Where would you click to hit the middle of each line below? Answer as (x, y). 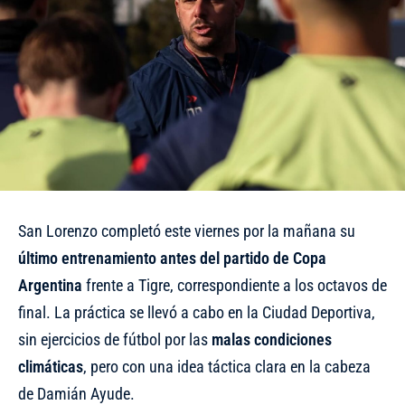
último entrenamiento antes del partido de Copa (172, 259)
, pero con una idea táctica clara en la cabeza (227, 367)
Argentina (50, 286)
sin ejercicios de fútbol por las (115, 340)
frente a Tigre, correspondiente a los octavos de (235, 286)
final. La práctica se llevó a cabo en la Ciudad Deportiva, (197, 313)
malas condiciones (272, 340)
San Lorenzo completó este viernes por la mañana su (187, 231)
